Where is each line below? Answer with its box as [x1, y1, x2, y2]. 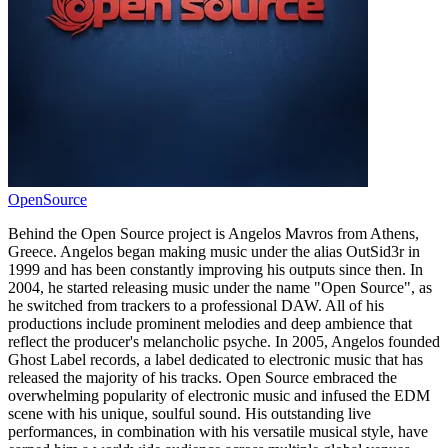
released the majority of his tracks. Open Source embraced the [8, 368, 397, 386]
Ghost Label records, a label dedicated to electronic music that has [8, 350, 423, 368]
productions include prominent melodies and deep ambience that [8, 314, 412, 332]
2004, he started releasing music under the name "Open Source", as [8, 278, 432, 296]
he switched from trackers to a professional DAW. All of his [8, 296, 384, 314]
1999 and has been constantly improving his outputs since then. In [8, 260, 423, 278]
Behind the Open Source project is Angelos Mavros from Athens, [8, 224, 419, 242]
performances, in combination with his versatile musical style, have [8, 422, 428, 440]
